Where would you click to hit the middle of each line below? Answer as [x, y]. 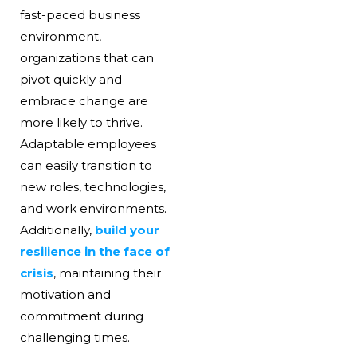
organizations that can [86, 58]
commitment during [81, 316]
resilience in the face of [94, 252]
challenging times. [75, 338]
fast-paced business [80, 15]
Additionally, [55, 230]
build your [127, 230]
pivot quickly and [71, 80]
